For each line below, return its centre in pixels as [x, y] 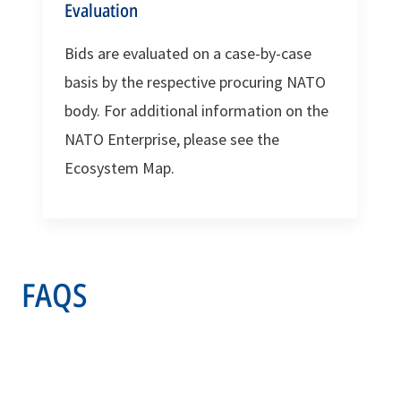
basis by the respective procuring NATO [195, 81]
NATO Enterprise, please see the [172, 139]
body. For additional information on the [196, 110]
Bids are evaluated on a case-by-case [188, 53]
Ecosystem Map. [119, 167]
